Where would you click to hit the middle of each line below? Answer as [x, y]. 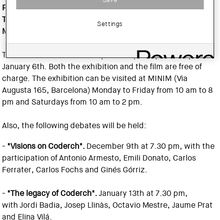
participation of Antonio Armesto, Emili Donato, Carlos [99, 158]
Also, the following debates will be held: [74, 125]
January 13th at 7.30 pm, [143, 193]
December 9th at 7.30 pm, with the [150, 146]
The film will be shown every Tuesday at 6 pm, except [99, 55]
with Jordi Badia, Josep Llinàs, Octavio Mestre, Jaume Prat [108, 205]
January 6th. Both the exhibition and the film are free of [102, 67]
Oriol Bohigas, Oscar [154, 8]
